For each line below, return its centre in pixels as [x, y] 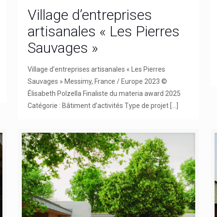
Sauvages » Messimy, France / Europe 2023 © [97, 81]
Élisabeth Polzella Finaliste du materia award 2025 [104, 93]
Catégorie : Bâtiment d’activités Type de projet [98, 105]
